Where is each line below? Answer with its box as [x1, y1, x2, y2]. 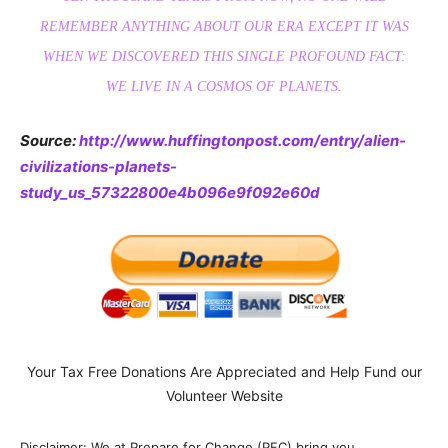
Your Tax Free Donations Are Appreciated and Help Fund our [26, 362, 422, 380]
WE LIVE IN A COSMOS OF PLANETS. [106, 79, 342, 95]
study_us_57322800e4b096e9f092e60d [20, 183, 320, 203]
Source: [20, 131, 79, 151]
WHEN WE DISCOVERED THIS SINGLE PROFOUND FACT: [42, 49, 406, 65]
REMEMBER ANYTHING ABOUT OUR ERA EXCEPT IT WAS [39, 19, 409, 35]
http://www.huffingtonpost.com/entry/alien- [79, 131, 406, 151]
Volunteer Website [165, 386, 283, 404]
